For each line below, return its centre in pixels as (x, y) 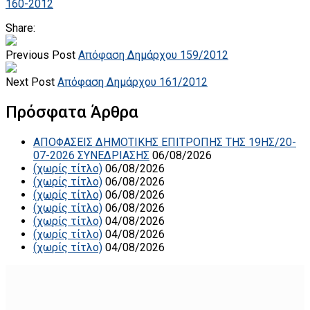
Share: (20, 28)
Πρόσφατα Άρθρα (72, 112)
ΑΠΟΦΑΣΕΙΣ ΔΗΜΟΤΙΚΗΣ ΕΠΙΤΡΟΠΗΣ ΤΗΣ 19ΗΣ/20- (165, 142)
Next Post (30, 82)
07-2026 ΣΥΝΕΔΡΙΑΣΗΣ (91, 155)
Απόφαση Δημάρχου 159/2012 (153, 55)
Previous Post (40, 55)
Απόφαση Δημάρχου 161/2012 (133, 82)
